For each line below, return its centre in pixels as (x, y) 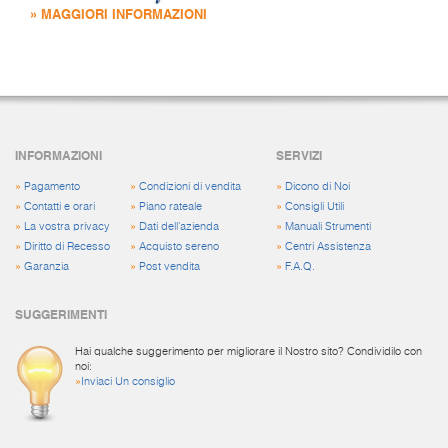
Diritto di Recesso (67, 247)
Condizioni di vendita (190, 187)
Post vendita (169, 267)
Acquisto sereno (179, 247)
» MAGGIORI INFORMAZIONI (118, 14)
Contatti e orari (59, 207)
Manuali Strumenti (328, 227)
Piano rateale (170, 207)
